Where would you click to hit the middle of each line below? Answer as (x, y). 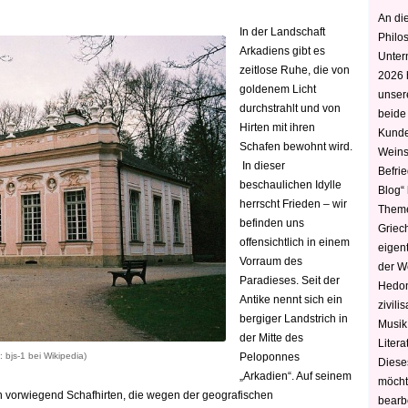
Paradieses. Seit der (290, 280)
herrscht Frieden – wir (293, 204)
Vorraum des (271, 261)
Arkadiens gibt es (282, 51)
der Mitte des (271, 338)
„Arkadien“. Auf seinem (296, 376)
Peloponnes (270, 357)
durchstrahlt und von (290, 108)
